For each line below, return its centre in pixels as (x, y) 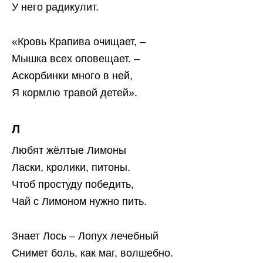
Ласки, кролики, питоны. (71, 167)
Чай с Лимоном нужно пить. (79, 201)
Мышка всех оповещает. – (76, 58)
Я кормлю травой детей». (75, 92)
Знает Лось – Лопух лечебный (85, 236)
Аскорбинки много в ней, (72, 75)
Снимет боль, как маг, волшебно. (92, 253)
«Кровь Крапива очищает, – (79, 41)
